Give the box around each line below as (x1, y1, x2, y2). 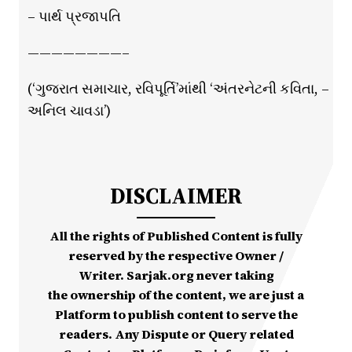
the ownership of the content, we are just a (48, 286, 304, 304)
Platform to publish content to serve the (54, 306, 298, 324)
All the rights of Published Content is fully (49, 227, 302, 245)
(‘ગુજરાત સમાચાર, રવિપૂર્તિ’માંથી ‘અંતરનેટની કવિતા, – (27, 79, 329, 99)
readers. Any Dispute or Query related (58, 325, 294, 343)
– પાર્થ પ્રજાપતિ (27, 6, 121, 27)
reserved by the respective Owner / (68, 247, 284, 265)
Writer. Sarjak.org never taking (78, 266, 274, 284)
